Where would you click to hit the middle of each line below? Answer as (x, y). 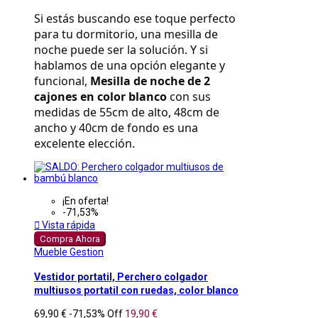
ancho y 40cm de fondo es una (116, 128)
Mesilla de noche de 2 (150, 81)
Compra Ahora (70, 239)
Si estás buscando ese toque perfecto (135, 19)
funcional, (62, 81)
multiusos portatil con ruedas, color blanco (136, 290)
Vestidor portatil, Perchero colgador (121, 276)
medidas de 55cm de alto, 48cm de (127, 113)
